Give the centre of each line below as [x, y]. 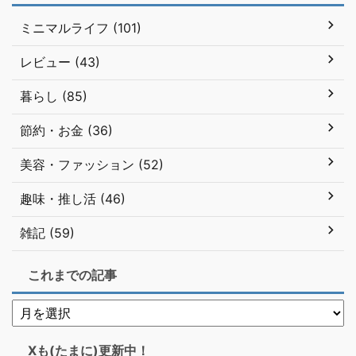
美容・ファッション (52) [92, 164]
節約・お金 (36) [66, 130]
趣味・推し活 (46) [73, 198]
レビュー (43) [60, 62]
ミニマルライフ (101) [81, 27]
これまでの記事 [72, 275]
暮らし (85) [54, 96]
